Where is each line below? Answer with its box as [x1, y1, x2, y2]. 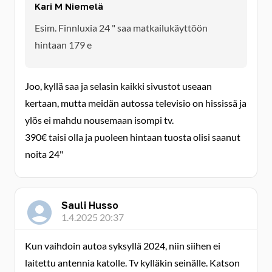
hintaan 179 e [35, 39, 92, 50]
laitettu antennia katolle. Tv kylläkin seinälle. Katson [25, 257, 240, 268]
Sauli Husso [61, 199, 118, 211]
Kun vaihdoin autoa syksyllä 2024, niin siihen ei [25, 240, 220, 251]
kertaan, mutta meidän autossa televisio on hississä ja [25, 97, 246, 109]
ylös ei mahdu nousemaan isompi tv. [25, 114, 174, 126]
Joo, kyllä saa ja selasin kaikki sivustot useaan [25, 80, 212, 92]
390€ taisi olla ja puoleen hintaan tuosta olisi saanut [25, 131, 240, 143]
